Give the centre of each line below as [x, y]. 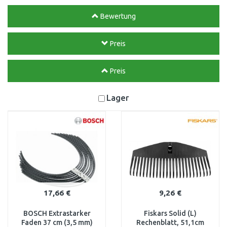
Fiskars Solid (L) [170, 213]
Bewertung [117, 16]
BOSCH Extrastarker [57, 213]
